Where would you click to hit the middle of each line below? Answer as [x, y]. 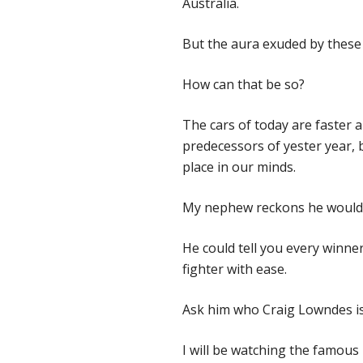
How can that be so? [243, 85]
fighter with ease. [235, 269]
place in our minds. [239, 167]
